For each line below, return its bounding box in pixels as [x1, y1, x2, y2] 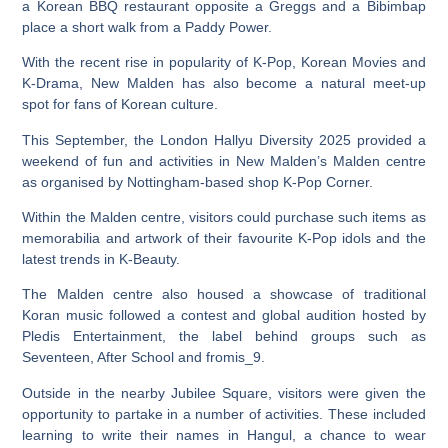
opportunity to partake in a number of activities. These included [22, 405, 426, 422]
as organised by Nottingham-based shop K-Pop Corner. [22, 173, 374, 190]
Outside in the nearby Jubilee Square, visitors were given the [22, 384, 426, 401]
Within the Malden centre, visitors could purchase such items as [22, 209, 426, 225]
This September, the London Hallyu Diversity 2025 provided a [22, 131, 426, 148]
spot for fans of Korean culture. [22, 96, 219, 113]
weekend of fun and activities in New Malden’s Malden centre [22, 152, 426, 169]
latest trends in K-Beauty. [22, 251, 181, 267]
